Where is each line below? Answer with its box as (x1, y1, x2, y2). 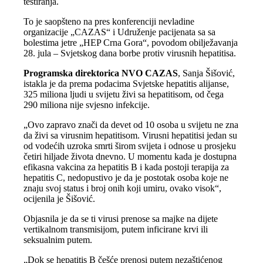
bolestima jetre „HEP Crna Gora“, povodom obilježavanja (23, 37, 238, 48)
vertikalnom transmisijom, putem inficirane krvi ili (23, 224, 208, 234)
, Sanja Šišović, (178, 68, 235, 78)
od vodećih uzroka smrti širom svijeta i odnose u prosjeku (23, 140, 237, 151)
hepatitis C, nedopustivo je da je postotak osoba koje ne (23, 172, 229, 183)
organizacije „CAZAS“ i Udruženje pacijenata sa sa (23, 26, 216, 37)
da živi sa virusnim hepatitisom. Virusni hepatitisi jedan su (23, 130, 238, 140)
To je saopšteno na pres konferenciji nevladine (23, 16, 195, 26)
